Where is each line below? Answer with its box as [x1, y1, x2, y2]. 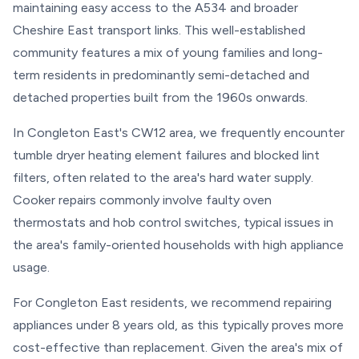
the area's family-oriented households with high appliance [13, 237, 344, 252]
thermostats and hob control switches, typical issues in [13, 215, 333, 230]
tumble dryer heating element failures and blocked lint [13, 147, 320, 163]
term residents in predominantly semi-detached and [13, 67, 309, 83]
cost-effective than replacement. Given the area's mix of [13, 340, 343, 355]
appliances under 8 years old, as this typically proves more [13, 317, 344, 333]
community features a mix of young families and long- [13, 45, 323, 60]
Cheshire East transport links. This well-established [13, 22, 305, 38]
